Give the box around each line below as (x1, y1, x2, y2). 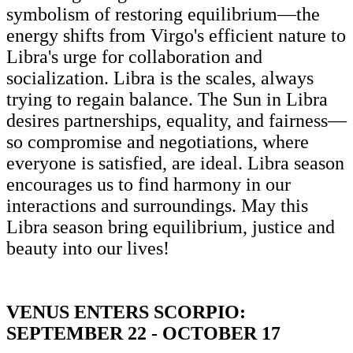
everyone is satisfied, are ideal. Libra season (6, 152, 344, 173)
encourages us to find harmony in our (6, 173, 291, 195)
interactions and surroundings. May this (6, 195, 308, 216)
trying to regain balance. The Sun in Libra (6, 88, 328, 110)
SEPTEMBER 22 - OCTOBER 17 (6, 322, 281, 344)
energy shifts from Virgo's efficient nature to (6, 24, 346, 46)
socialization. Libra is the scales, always (6, 67, 314, 88)
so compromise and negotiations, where (6, 131, 309, 152)
